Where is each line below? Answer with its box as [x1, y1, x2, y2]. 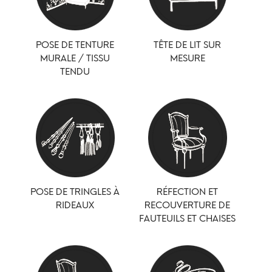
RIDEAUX [56, 199, 95, 211]
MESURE [169, 52, 205, 64]
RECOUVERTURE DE [144, 199, 231, 211]
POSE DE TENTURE [36, 38, 115, 50]
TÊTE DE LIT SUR [154, 38, 222, 50]
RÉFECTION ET [157, 185, 219, 197]
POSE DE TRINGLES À [30, 185, 120, 197]
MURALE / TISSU [40, 52, 110, 64]
